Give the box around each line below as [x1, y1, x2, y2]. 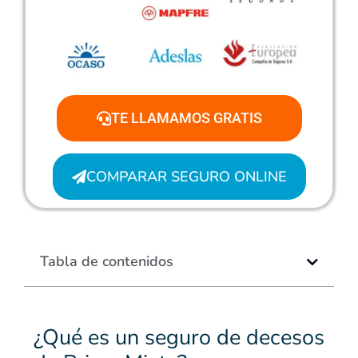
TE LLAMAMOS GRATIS [110, 109, 262, 127]
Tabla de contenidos [40, 252, 173, 272]
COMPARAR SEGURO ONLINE [86, 167, 287, 187]
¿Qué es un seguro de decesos [34, 323, 324, 353]
